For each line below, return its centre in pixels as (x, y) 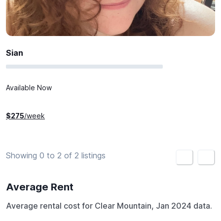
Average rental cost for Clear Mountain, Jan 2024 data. (109, 205)
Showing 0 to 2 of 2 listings (56, 156)
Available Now (29, 88)
